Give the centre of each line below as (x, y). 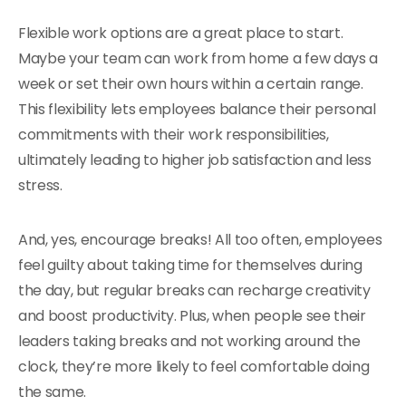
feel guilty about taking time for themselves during (190, 265)
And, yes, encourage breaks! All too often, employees (200, 240)
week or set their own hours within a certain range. (191, 84)
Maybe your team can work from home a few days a (198, 58)
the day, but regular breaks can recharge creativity (194, 290)
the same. (53, 392)
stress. (40, 185)
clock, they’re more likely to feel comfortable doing (194, 367)
